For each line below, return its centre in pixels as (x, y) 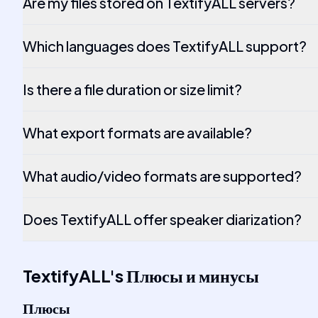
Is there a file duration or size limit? (132, 89)
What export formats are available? (137, 132)
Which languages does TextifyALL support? (165, 46)
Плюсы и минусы (193, 275)
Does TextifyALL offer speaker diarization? (162, 219)
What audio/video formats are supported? (162, 176)
